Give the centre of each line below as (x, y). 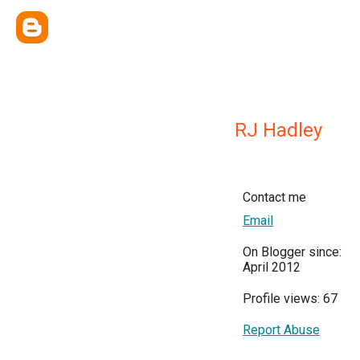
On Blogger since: (292, 252)
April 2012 (272, 267)
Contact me (274, 197)
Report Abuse (281, 330)
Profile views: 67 (290, 299)
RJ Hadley (278, 130)
